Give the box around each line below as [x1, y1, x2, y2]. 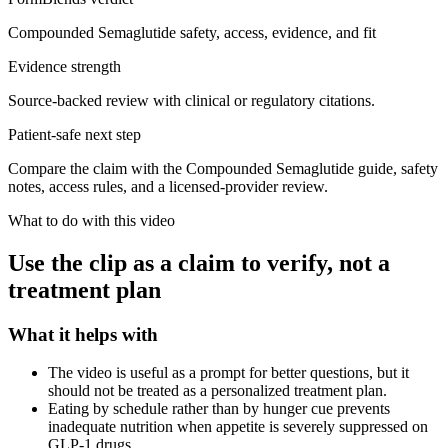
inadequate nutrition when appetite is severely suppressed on [48, 418, 428, 436]
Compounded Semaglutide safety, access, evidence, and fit [8, 23, 376, 41]
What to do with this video [8, 211, 175, 229]
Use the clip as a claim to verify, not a [8, 249, 390, 276]
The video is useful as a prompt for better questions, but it [48, 364, 409, 382]
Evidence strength [8, 57, 121, 75]
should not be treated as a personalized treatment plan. [48, 382, 387, 400]
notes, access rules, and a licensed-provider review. [8, 177, 328, 195]
